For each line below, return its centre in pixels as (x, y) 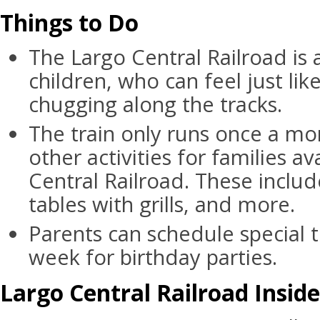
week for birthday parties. (153, 257)
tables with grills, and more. (162, 204)
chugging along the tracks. (155, 104)
